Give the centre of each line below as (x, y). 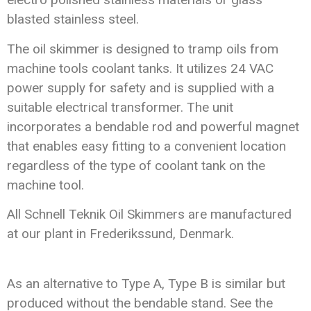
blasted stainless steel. (73, 19)
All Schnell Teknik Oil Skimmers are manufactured (149, 214)
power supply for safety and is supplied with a (141, 87)
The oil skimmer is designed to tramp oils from (143, 49)
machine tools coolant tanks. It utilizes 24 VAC (140, 68)
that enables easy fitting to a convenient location (146, 146)
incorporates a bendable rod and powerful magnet (153, 126)
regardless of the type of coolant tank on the (136, 165)
